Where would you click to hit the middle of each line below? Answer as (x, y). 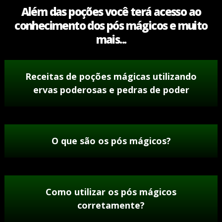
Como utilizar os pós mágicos (111, 192)
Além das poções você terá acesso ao (111, 11)
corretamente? (111, 205)
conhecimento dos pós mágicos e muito (111, 25)
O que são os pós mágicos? (111, 140)
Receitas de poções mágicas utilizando (111, 76)
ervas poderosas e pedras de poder (111, 89)
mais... (111, 39)
